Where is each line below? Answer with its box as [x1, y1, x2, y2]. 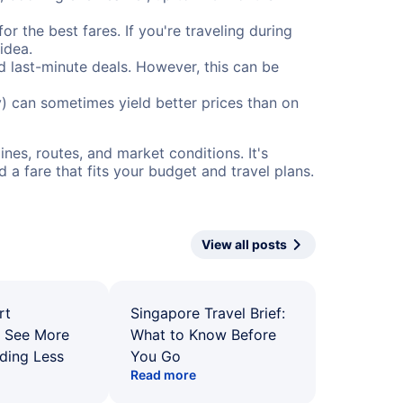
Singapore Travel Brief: [130, 304, 285, 322]
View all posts [201, 237, 287, 252]
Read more [130, 367, 196, 382]
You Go [130, 347, 181, 365]
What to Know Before [130, 326, 276, 344]
